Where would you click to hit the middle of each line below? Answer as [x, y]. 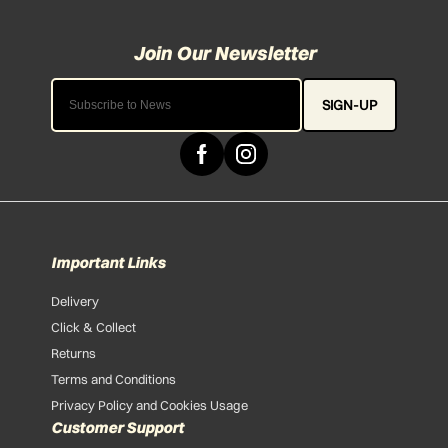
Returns [74, 352]
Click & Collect [94, 326]
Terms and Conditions [114, 378]
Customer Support [118, 427]
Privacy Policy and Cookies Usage [150, 404]
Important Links [108, 263]
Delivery [75, 300]
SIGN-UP [349, 104]
